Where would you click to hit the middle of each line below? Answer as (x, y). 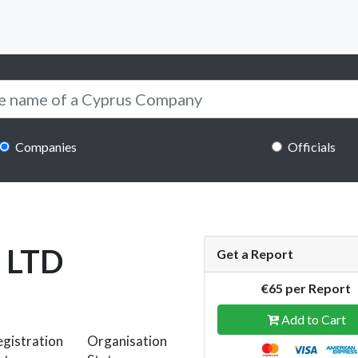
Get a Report (255, 253)
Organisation (127, 340)
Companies (46, 147)
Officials (312, 147)
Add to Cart (312, 319)
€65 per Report (306, 288)
